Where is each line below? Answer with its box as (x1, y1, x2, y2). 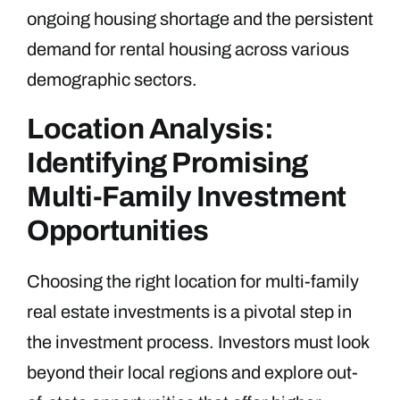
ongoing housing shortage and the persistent (27, 8, 373, 29)
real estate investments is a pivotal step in (27, 301, 352, 321)
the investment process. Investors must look (27, 331, 369, 352)
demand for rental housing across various (27, 38, 349, 59)
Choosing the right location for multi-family (27, 271, 359, 291)
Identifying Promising (27, 146, 308, 179)
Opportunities (27, 214, 209, 246)
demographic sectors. (27, 69, 197, 89)
